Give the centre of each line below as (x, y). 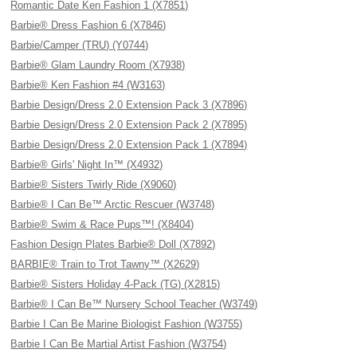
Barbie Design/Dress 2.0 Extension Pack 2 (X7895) (129, 125)
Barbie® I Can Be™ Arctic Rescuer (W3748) (113, 204)
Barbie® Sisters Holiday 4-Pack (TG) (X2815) (116, 284)
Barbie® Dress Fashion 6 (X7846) (88, 25)
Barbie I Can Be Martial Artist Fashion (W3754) (119, 344)
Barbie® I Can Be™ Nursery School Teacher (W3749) (134, 304)
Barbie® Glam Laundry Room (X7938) (98, 65)
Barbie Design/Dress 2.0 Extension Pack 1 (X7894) (129, 145)
